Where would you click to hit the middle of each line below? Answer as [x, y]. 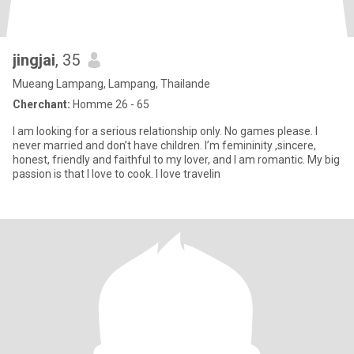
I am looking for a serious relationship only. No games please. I [165, 131]
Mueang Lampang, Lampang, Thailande [111, 84]
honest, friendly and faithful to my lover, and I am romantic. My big [176, 160]
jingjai [34, 60]
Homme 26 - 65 [110, 104]
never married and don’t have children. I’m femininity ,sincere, [109, 145]
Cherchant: [41, 104]
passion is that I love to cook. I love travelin [117, 174]
